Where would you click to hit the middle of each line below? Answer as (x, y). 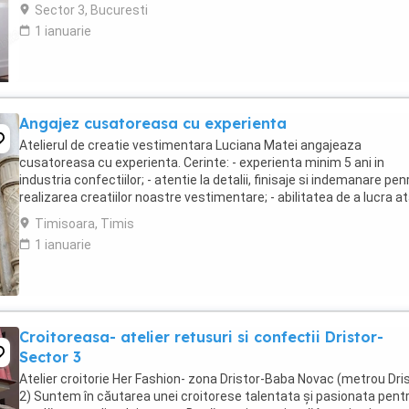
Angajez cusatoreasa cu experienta (153, 123)
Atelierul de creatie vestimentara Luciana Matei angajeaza (190, 145)
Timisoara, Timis (84, 224)
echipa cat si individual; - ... (95, 215)
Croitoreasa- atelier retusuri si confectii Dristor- (201, 337)
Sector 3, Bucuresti (91, 10)
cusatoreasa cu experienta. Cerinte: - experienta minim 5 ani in (202, 163)
